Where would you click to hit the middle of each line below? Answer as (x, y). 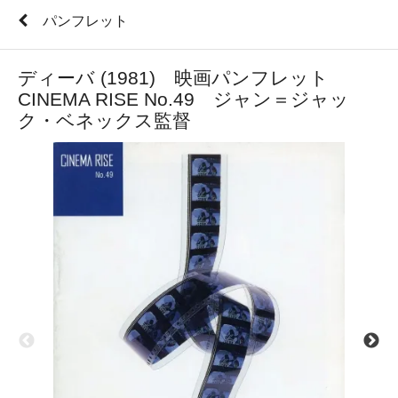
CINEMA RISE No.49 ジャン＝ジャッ (183, 99)
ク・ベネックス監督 (104, 121)
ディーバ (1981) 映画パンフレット (183, 78)
